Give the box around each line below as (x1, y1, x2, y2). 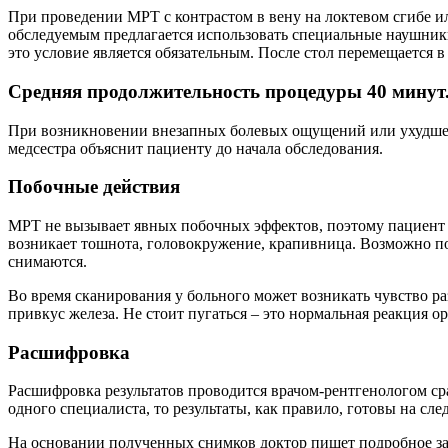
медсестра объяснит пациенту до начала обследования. (8, 139, 383, 157)
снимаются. (8, 253, 87, 271)
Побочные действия (8, 176, 180, 198)
